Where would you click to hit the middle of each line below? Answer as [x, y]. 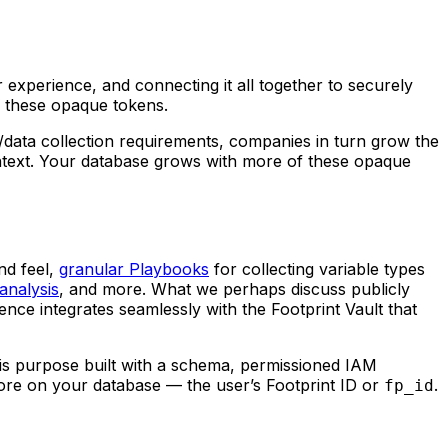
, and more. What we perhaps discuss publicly [234, 289]
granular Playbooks [134, 269]
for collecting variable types [317, 269]
